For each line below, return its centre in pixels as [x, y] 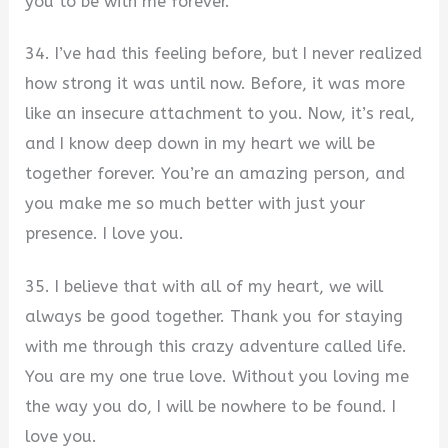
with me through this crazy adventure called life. [216, 347]
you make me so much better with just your [195, 204]
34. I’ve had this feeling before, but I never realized [224, 54]
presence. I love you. [105, 234]
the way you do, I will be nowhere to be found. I [211, 407]
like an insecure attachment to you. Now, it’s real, [220, 114]
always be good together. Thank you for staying [214, 317]
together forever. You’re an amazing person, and [215, 174]
